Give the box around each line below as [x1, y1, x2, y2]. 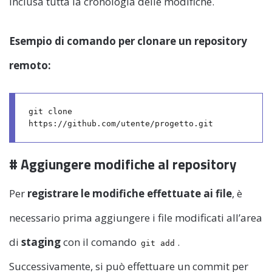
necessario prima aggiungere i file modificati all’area [9, 210, 262, 225]
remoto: [9, 58, 51, 72]
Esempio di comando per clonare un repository [9, 33, 247, 48]
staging [21, 234, 63, 249]
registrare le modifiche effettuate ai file [27, 186, 232, 200]
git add [141, 238, 175, 248]
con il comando [63, 234, 139, 249]
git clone [28, 107, 72, 117]
